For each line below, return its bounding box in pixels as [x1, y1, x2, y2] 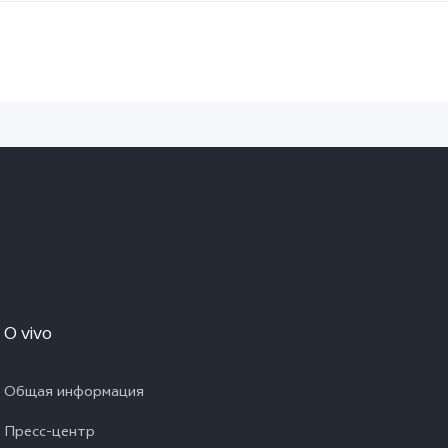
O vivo [4, 321, 52, 350]
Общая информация [4, 381, 144, 406]
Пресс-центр [4, 421, 95, 446]
